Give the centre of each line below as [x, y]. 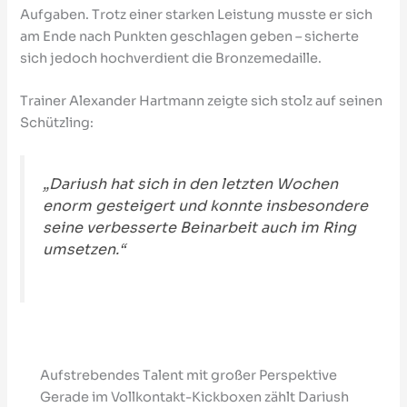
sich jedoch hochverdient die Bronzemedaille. [171, 58]
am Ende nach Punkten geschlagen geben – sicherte [190, 36]
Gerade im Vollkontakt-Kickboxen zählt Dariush [195, 397]
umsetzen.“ [84, 250]
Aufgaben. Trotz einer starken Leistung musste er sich [197, 15]
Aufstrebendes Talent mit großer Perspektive [189, 375]
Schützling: [57, 123]
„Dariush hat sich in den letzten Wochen [191, 184]
